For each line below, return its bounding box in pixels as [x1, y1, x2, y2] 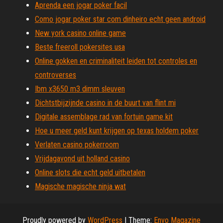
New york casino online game [35, 28, 126, 38]
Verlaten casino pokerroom [35, 140, 119, 149]
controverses [35, 70, 76, 80]
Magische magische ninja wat [35, 182, 126, 191]
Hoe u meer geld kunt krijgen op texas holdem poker [35, 126, 199, 135]
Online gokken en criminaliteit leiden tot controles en [35, 56, 197, 66]
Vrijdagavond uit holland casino [35, 154, 130, 163]
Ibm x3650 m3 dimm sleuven [35, 84, 125, 94]
